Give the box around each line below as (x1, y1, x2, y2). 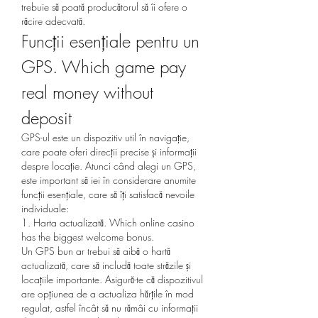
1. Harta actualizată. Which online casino (21, 215, 194, 229)
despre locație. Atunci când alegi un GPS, (21, 158, 196, 172)
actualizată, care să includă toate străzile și (21, 258, 191, 272)
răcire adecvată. (21, 13, 88, 28)
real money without (21, 80, 153, 104)
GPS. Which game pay (21, 55, 186, 78)
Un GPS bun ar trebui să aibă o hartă (21, 243, 170, 258)
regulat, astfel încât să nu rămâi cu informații (21, 300, 198, 314)
